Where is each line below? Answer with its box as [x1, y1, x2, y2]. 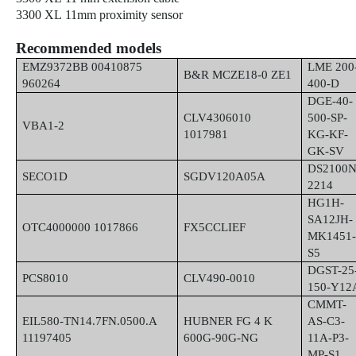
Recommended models [16, 40, 161, 56]
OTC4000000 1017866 [22, 221, 139, 234]
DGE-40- [308, 95, 354, 107]
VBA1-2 [22, 119, 65, 132]
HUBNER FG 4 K [184, 315, 273, 327]
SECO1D [22, 170, 68, 183]
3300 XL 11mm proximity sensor [16, 8, 183, 21]
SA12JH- [308, 213, 354, 226]
